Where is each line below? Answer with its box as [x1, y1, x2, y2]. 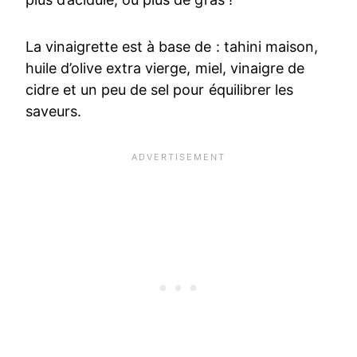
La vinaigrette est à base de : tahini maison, [25, 38, 318, 56]
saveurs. [25, 103, 82, 120]
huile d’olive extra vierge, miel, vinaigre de [25, 60, 304, 77]
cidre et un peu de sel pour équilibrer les [25, 81, 293, 99]
